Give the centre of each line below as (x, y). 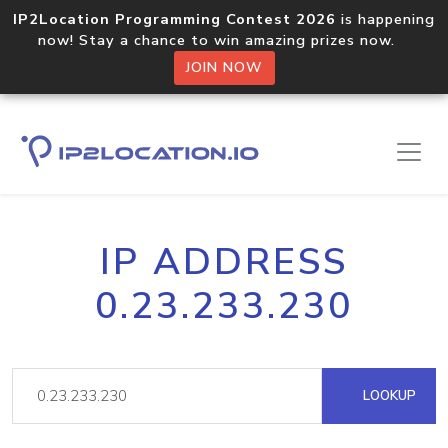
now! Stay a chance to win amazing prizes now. (224, 40)
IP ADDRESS (224, 262)
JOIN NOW (224, 67)
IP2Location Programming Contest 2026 (174, 19)
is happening (385, 19)
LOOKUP (387, 395)
